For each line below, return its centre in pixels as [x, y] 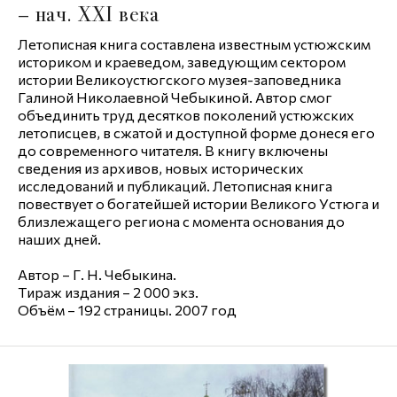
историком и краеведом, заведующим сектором [182, 62]
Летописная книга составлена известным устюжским [194, 44]
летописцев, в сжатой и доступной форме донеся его [196, 132]
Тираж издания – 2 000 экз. [108, 292]
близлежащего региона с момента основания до [181, 221]
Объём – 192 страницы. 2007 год [127, 310]
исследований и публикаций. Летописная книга [175, 186]
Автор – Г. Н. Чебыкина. [97, 274]
